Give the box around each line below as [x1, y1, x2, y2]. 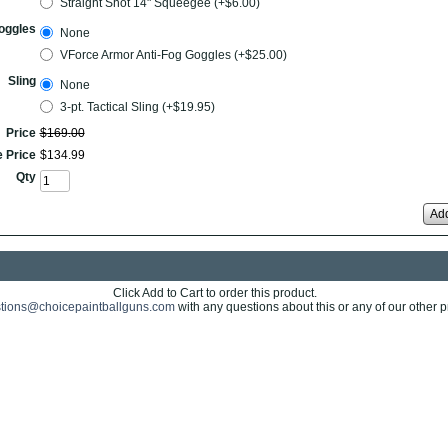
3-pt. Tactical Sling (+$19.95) [59, 100, 215, 114]
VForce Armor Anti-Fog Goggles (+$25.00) [59, 48, 287, 62]
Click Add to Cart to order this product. [112, 286, 317, 300]
